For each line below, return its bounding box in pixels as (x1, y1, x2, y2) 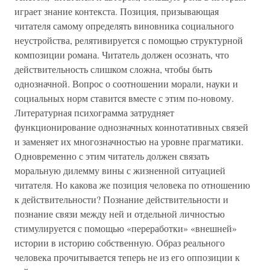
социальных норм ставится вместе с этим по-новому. (14, 92, 234, 104)
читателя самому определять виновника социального (14, 19, 234, 32)
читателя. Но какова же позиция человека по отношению (14, 178, 250, 191)
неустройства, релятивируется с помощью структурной (14, 34, 243, 46)
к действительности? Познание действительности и (14, 193, 228, 206)
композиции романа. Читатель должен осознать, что (14, 48, 229, 61)
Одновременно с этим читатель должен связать (14, 149, 209, 162)
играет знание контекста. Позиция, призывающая (14, 5, 219, 17)
